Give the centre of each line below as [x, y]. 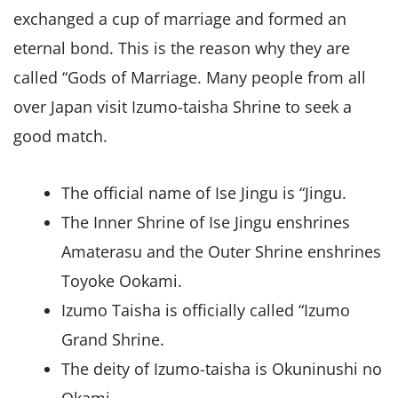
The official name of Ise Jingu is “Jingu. [204, 193]
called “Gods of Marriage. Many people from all [190, 77]
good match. [60, 135]
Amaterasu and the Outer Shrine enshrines [221, 252]
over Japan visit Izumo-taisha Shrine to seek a [183, 106]
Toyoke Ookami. [122, 281]
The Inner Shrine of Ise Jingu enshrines [206, 223]
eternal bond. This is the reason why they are [182, 48]
